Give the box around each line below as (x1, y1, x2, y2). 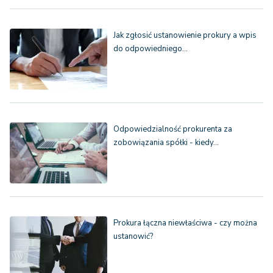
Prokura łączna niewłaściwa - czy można (113, 218, 257, 229)
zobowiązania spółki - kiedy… (113, 137, 219, 149)
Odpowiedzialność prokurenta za (113, 124, 232, 135)
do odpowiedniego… (113, 43, 188, 55)
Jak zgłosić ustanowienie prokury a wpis (113, 30, 257, 41)
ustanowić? (113, 231, 153, 243)
